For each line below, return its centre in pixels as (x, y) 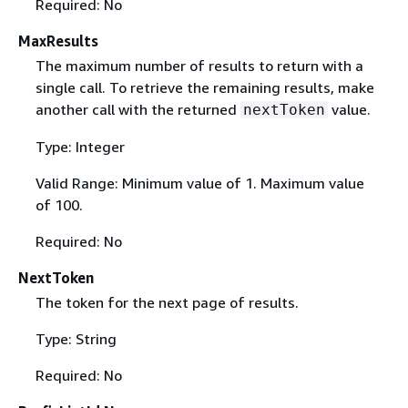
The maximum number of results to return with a (199, 65)
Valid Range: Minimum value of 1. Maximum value (199, 183)
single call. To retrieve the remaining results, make (204, 87)
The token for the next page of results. (167, 302)
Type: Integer (80, 146)
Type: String (76, 339)
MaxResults (58, 41)
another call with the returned (138, 109)
